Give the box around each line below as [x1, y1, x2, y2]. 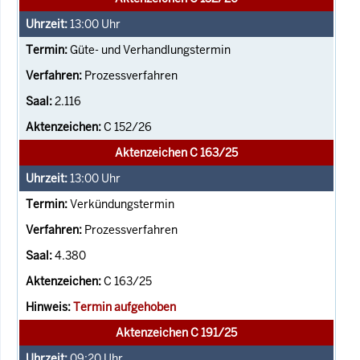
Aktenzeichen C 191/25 [116, 325, 237, 340]
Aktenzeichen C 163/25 [115, 145, 238, 160]
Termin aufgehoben [73, 299, 176, 314]
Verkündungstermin [70, 196, 174, 211]
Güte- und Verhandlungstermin [70, 42, 231, 57]
